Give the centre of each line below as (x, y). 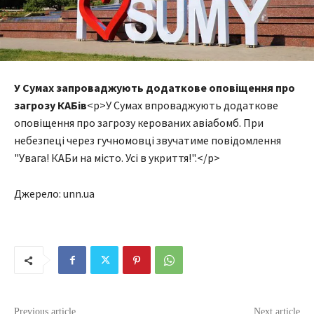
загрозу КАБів (50, 105)
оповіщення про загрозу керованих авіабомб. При (139, 123)
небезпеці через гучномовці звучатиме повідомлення (148, 141)
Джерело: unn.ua (54, 194)
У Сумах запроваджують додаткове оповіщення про (155, 88)
